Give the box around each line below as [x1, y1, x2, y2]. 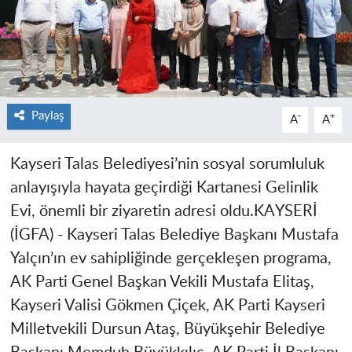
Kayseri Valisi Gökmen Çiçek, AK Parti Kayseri [9, 298, 325, 314]
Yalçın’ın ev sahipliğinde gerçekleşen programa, [9, 251, 332, 267]
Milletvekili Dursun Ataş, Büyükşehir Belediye [9, 321, 325, 338]
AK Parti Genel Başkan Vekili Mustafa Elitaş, [9, 274, 314, 291]
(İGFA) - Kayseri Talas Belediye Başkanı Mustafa [9, 227, 339, 244]
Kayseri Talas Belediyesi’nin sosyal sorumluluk [9, 156, 324, 173]
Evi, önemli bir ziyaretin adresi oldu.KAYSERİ [9, 203, 317, 220]
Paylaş [31, 110, 64, 123]
